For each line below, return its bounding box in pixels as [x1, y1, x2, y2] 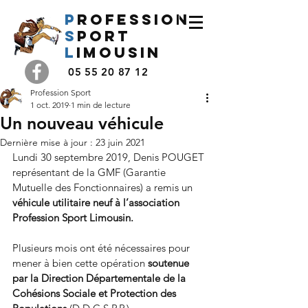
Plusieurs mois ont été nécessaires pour [12, 241, 192, 254]
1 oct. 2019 [30, 100, 69, 110]
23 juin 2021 [96, 136, 145, 148]
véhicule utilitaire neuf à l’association [12, 196, 182, 209]
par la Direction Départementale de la [12, 272, 188, 285]
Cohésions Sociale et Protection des [12, 287, 179, 300]
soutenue [148, 256, 192, 269]
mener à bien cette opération [12, 256, 148, 269]
